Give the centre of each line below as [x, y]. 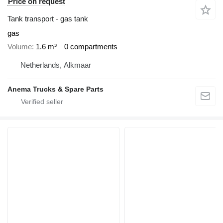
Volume [20, 46]
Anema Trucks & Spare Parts [56, 89]
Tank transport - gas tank [48, 19]
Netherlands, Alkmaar [56, 65]
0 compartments [91, 46]
